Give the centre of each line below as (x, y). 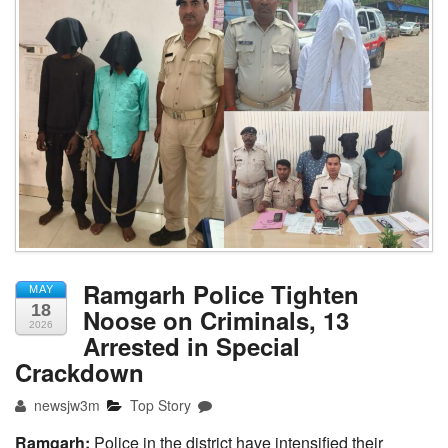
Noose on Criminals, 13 (216, 319)
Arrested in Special (191, 345)
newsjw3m (65, 404)
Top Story (161, 404)
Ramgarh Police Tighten (221, 293)
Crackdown (79, 371)
